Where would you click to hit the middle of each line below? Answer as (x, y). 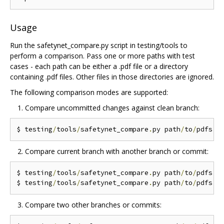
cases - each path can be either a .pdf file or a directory (99, 66)
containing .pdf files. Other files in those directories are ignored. (112, 77)
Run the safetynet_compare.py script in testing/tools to (99, 45)
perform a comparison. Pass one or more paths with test (102, 56)
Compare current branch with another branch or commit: (117, 151)
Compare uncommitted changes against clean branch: (112, 108)
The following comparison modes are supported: (89, 92)
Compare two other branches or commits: (93, 205)
